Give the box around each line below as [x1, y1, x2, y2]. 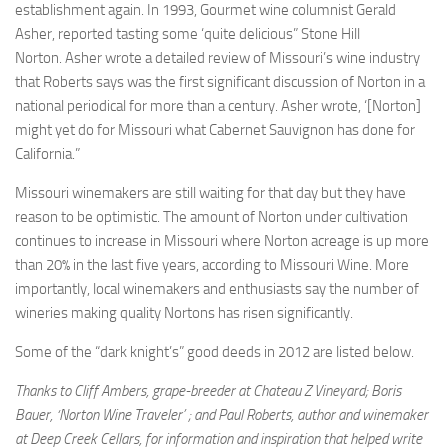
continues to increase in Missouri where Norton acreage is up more [15, 232, 429, 250]
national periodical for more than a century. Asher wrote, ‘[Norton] [15, 97, 421, 115]
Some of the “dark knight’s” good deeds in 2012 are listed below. [15, 343, 414, 361]
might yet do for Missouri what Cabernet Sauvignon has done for [15, 121, 415, 139]
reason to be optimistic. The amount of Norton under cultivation [15, 208, 408, 226]
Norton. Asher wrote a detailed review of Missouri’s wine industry [15, 49, 420, 67]
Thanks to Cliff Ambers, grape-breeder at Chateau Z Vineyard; [15, 382, 371, 400]
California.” [15, 145, 80, 163]
